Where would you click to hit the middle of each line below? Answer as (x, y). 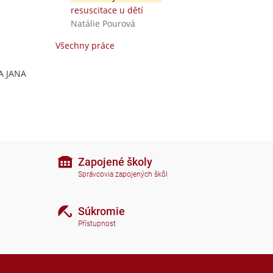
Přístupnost (97, 224)
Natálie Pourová (103, 23)
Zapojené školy (115, 161)
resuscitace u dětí (107, 10)
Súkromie (101, 211)
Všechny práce (85, 45)
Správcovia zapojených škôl (123, 175)
